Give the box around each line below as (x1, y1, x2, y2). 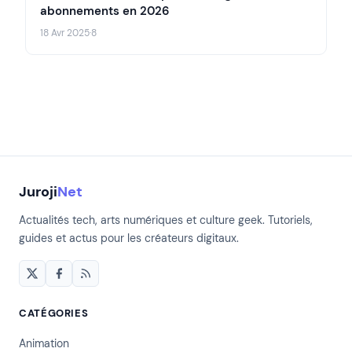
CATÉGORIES (19, 306, 89, 321)
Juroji (19, 183, 57, 201)
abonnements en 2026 (40, 3, 170, 20)
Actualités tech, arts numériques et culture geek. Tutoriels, (19, 213, 313, 228)
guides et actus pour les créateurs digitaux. (19, 231, 239, 246)
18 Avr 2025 (40, 27, 90, 40)
